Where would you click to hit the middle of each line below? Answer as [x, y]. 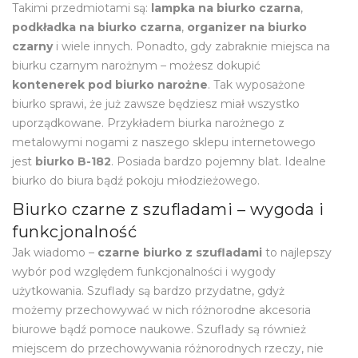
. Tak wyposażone [257, 84]
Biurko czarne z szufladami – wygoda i [168, 209]
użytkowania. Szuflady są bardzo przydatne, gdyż [148, 290]
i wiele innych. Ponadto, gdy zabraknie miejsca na [191, 46]
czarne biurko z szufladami [180, 252]
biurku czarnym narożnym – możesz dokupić [136, 65]
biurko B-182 [73, 161]
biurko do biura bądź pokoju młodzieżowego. [136, 180]
